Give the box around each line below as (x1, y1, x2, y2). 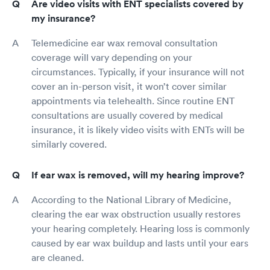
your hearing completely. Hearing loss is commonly (31, 222, 250, 234)
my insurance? (31, 11, 95, 25)
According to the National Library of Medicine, (31, 193, 231, 206)
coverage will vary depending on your (31, 51, 192, 63)
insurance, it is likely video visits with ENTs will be (31, 123, 245, 136)
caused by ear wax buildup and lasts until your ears (31, 236, 248, 249)
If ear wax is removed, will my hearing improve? (31, 168, 244, 181)
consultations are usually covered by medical (31, 108, 223, 121)
